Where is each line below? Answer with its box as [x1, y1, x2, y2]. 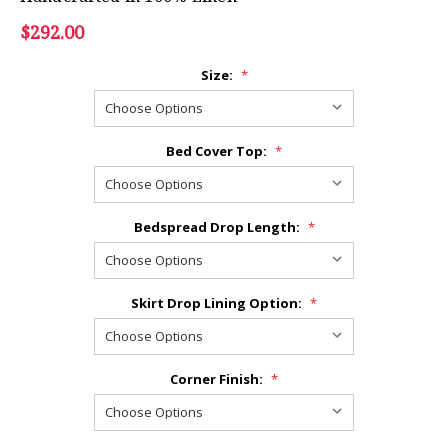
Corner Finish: [170, 369, 266, 388]
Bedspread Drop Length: [133, 217, 303, 236]
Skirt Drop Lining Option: [131, 293, 305, 312]
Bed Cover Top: [166, 141, 270, 160]
